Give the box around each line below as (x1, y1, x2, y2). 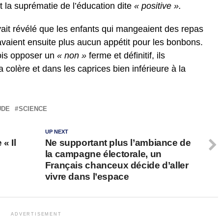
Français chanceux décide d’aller (45, 160, 189, 171)
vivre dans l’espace (45, 171, 129, 182)
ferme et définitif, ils (86, 51, 165, 61)
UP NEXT (45, 129, 68, 135)
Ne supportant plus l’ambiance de (45, 137, 191, 148)
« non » (57, 51, 86, 61)
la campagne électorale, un (45, 149, 162, 160)
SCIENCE (19, 105, 47, 113)
